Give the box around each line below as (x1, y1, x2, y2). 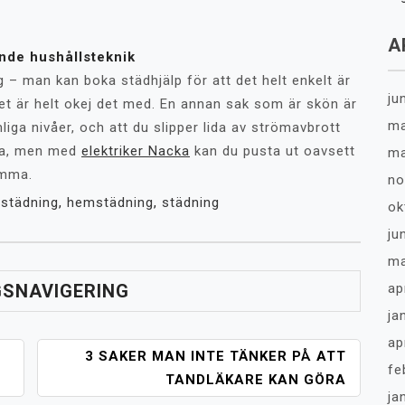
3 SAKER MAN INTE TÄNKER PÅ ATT (85, 348, 346, 364)
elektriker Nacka (81, 143, 190, 159)
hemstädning (67, 194, 154, 211)
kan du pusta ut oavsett (190, 143, 355, 159)
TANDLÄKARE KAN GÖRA (165, 372, 346, 388)
